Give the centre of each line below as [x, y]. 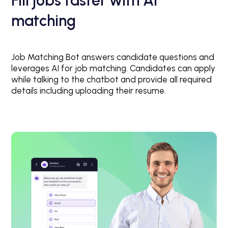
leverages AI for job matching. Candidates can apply [113, 68]
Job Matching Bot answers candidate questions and [113, 57]
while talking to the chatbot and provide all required [112, 80]
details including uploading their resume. [89, 91]
